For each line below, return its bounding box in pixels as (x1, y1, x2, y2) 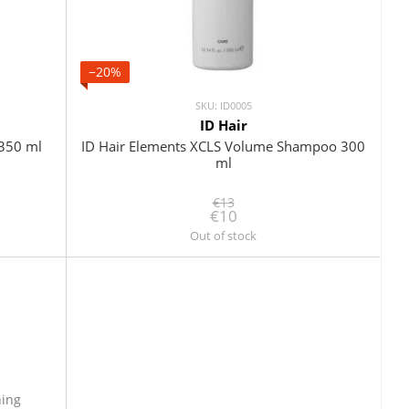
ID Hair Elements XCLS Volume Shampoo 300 (81, 137, 365, 156)
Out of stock (190, 227, 257, 245)
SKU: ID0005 (194, 99, 252, 113)
